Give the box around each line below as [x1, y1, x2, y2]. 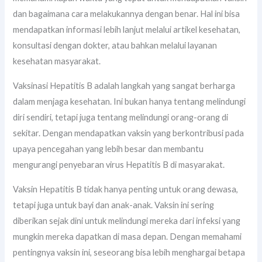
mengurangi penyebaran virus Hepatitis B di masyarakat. [13, 160, 225, 170]
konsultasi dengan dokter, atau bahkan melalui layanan [13, 40, 218, 51]
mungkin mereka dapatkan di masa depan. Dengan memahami [13, 231, 242, 242]
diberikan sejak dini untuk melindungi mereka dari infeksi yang [13, 215, 241, 226]
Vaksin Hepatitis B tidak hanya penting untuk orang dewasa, [13, 184, 239, 194]
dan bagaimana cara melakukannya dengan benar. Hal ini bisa [13, 9, 240, 19]
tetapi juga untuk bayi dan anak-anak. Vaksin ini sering [13, 199, 215, 210]
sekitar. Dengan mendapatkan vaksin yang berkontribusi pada [13, 128, 244, 139]
